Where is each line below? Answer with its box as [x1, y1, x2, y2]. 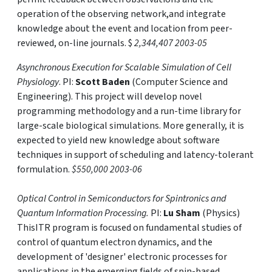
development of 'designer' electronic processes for [17, 250, 227, 263]
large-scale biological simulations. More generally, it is [17, 119, 244, 132]
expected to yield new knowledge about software [17, 134, 220, 147]
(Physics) [200, 206, 240, 220]
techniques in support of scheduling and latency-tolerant [17, 148, 254, 161]
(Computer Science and [130, 75, 228, 89]
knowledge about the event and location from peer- [17, 22, 233, 35]
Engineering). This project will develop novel [17, 90, 202, 103]
